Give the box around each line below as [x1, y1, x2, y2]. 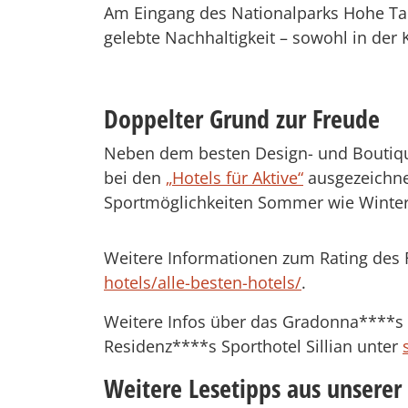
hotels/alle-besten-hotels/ [104, 270, 301, 293]
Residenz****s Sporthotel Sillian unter [104, 334, 403, 357]
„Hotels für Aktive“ [166, 166, 303, 189]
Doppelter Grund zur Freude [104, 100, 380, 136]
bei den [104, 166, 166, 189]
